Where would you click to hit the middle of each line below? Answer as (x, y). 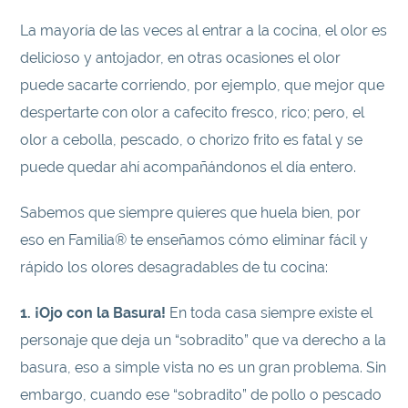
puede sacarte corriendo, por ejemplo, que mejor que (203, 86)
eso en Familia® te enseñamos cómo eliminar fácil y (194, 240)
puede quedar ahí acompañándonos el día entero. (189, 168)
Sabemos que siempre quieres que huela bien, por (191, 213)
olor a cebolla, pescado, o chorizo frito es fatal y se (192, 140)
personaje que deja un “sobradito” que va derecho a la (204, 341)
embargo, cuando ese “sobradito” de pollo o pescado (201, 395)
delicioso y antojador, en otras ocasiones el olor (181, 58)
